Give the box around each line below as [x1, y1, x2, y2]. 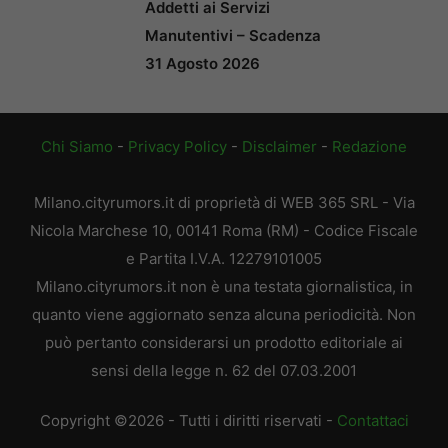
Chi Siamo [41, 136, 113, 156]
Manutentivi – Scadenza [145, 25, 321, 45]
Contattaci [336, 411, 409, 431]
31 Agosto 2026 [145, 53, 260, 73]
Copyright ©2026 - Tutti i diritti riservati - [39, 411, 337, 431]
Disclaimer [242, 136, 317, 156]
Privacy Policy [128, 136, 227, 156]
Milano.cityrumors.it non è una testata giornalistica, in [35, 276, 413, 296]
